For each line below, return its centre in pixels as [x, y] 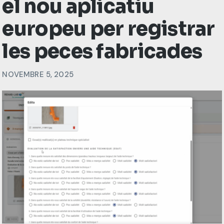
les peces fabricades [102, 51]
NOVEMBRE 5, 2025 [38, 75]
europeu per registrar [108, 29]
